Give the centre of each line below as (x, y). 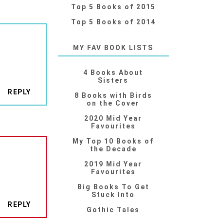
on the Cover (113, 103)
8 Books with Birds (113, 96)
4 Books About (113, 73)
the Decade (113, 149)
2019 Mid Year (113, 164)
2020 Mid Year (113, 118)
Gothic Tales (113, 210)
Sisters (113, 81)
